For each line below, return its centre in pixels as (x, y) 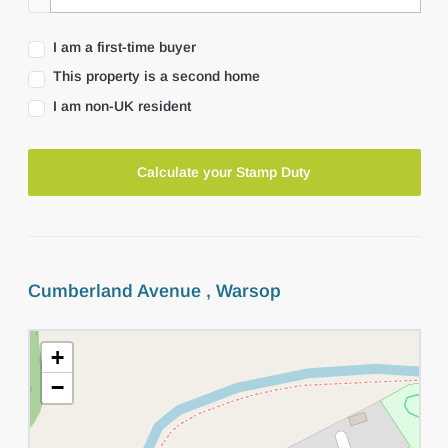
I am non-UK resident (121, 105)
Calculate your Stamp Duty (224, 171)
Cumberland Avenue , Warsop (154, 290)
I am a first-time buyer (124, 47)
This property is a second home (156, 76)
